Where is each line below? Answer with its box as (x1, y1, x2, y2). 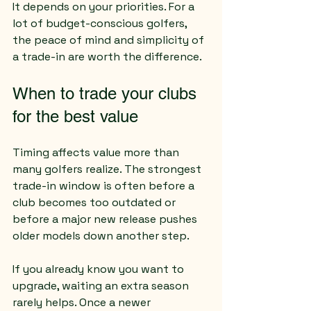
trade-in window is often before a (12, 178, 197, 193)
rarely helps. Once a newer (12, 295, 153, 310)
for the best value (12, 107, 138, 126)
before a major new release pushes (12, 212, 200, 226)
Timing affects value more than (12, 145, 182, 160)
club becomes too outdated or (12, 195, 178, 210)
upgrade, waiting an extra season (12, 278, 192, 293)
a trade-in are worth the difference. (12, 49, 202, 64)
